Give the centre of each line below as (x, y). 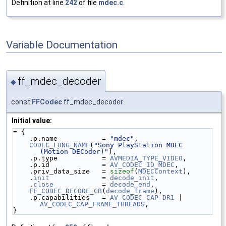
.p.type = (70, 158)
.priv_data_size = (70, 172)
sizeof (122, 172)
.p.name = (70, 139)
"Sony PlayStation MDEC (138, 145)
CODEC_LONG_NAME (60, 145)
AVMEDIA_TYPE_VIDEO (146, 158)
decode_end (130, 185)
